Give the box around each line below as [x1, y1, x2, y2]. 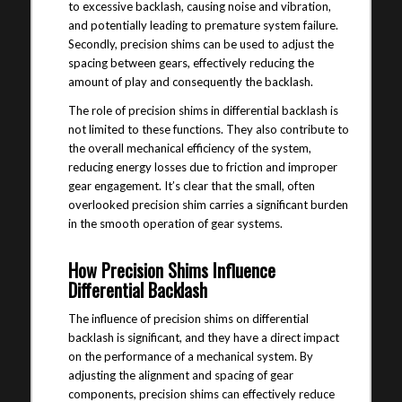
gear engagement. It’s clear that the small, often [67, 179, 315, 194]
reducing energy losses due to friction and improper [67, 160, 337, 175]
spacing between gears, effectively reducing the [67, 56, 314, 71]
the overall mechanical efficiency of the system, [67, 141, 311, 156]
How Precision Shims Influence [67, 257, 275, 284]
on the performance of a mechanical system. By [67, 349, 313, 364]
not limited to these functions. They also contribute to [67, 122, 349, 137]
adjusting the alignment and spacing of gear [67, 368, 293, 383]
